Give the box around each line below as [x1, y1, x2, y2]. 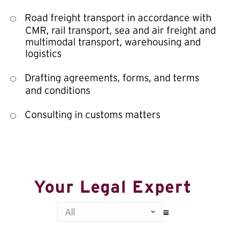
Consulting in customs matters [25, 109, 160, 120]
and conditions [25, 85, 90, 96]
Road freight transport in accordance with [25, 12, 211, 23]
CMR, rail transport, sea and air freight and [25, 25, 216, 36]
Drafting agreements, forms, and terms [25, 72, 199, 83]
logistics [25, 48, 62, 59]
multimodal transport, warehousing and [25, 36, 201, 47]
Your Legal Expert [34, 177, 192, 196]
